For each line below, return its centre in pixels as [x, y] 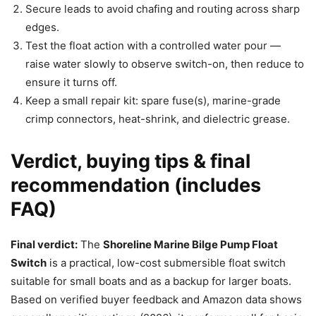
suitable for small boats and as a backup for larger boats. [151, 281]
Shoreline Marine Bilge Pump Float [190, 244]
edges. [42, 27]
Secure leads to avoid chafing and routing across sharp [163, 8]
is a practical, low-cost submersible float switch [166, 262]
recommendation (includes [136, 185]
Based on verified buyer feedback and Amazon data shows [156, 299]
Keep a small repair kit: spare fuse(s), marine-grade [153, 100]
